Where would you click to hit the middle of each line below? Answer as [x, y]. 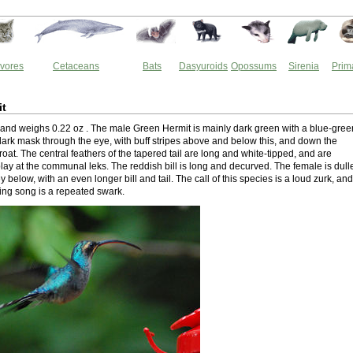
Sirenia [304, 66]
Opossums [254, 66]
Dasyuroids [203, 66]
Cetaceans [76, 66]
